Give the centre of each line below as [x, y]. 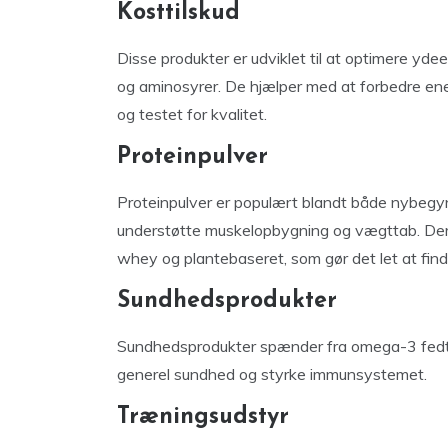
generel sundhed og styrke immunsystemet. [272, 374]
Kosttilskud [178, 13]
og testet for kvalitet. [192, 114]
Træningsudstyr [203, 417]
